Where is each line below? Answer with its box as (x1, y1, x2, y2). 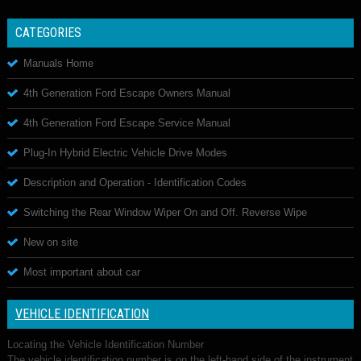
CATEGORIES (15, 24, 81, 40)
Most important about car (23, 265, 140, 278)
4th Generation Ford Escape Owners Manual (23, 86, 230, 99)
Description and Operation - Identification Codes (23, 176, 247, 189)
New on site (23, 235, 78, 248)
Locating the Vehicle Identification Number (7, 338, 204, 351)
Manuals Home (23, 56, 93, 69)
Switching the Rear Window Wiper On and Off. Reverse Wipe (23, 205, 307, 218)
